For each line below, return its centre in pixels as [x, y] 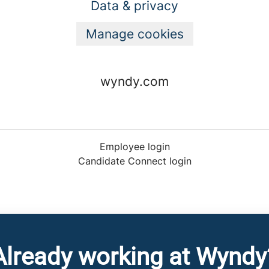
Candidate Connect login [134, 161]
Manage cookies [134, 34]
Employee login [134, 147]
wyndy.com [134, 81]
